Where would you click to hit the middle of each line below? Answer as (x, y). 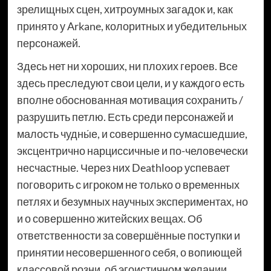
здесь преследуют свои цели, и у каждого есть (130, 83)
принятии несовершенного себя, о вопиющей (129, 253)
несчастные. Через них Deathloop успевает (123, 168)
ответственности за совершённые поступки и (128, 236)
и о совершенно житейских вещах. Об (109, 219)
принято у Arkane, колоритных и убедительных (132, 26)
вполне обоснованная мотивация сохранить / (130, 100)
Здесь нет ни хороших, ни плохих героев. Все (127, 66)
